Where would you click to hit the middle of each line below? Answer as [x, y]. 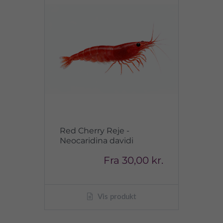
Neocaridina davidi [97, 141]
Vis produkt [116, 197]
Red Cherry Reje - [95, 131]
